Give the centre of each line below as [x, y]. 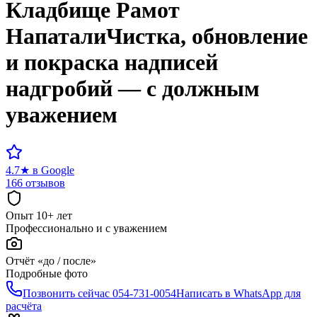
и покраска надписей [112, 63]
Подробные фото [47, 273]
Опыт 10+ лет [39, 215]
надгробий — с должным [133, 89]
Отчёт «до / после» [51, 260]
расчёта [24, 306]
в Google [53, 170]
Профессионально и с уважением [86, 228]
